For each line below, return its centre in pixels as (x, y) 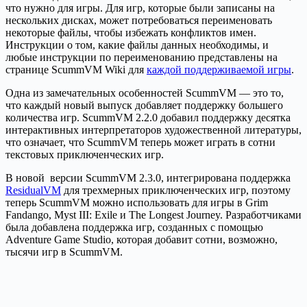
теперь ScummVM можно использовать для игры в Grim (137, 203)
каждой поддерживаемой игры (219, 70)
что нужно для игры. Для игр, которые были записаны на (140, 8)
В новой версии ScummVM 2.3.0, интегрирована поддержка (148, 178)
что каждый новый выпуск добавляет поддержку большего (144, 106)
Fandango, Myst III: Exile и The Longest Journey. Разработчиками (153, 215)
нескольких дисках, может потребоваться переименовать (139, 21)
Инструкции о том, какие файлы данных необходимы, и (137, 45)
